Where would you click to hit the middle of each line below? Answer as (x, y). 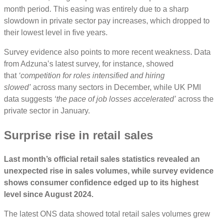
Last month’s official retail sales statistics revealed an (102, 159)
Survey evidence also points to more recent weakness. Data (107, 52)
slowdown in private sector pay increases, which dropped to (107, 21)
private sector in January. (48, 110)
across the (195, 99)
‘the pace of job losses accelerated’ (115, 99)
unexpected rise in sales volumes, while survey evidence (109, 171)
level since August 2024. (49, 195)
